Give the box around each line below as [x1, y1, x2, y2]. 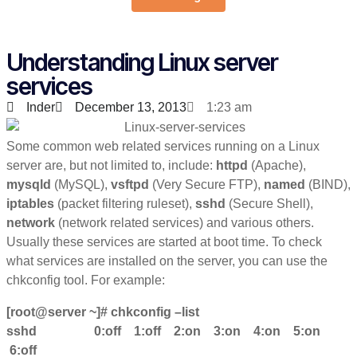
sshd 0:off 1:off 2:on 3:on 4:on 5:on [6, 324, 327, 338]
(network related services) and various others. [55, 215, 314, 229]
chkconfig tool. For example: [6, 273, 165, 287]
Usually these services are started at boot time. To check [6, 234, 322, 249]
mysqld [6, 177, 51, 191]
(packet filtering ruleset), [54, 196, 195, 210]
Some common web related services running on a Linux [6, 139, 320, 153]
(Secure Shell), [226, 196, 313, 210]
